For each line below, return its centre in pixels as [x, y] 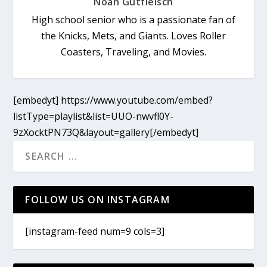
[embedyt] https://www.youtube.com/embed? [113, 100]
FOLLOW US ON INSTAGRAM [97, 200]
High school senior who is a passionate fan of [133, 20]
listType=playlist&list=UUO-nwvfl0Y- [94, 117]
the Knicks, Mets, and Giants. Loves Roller [133, 36]
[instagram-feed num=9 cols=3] [95, 232]
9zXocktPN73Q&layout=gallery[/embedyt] [106, 133]
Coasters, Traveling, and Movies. [133, 52]
